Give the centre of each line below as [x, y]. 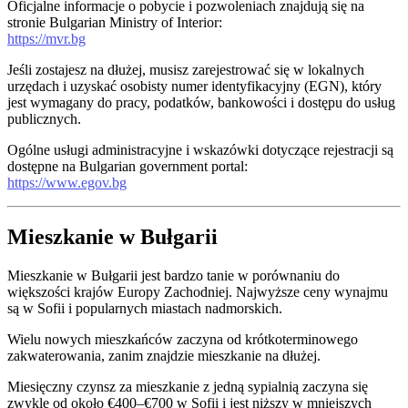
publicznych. [44, 118]
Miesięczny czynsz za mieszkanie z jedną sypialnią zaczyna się [188, 387]
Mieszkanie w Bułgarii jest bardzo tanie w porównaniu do [173, 276]
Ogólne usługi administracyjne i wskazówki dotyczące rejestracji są [200, 149]
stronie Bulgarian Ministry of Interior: [115, 22]
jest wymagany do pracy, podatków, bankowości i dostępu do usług [201, 102]
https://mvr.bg [46, 38]
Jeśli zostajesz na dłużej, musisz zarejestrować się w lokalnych [186, 69]
